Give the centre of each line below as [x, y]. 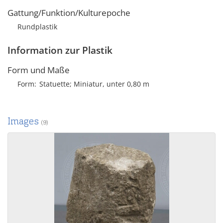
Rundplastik [37, 27]
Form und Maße [39, 70]
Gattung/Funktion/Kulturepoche [69, 13]
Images [24, 121]
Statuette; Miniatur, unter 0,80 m [94, 84]
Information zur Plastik [60, 50]
